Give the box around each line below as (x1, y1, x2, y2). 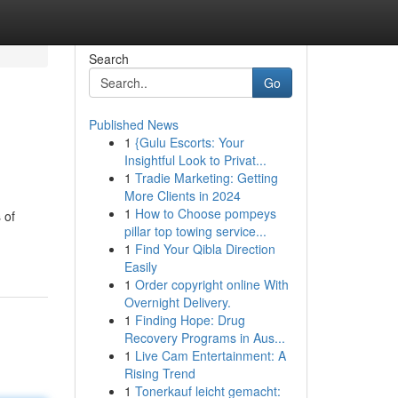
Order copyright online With (134, 275, 289, 293)
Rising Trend (123, 364, 195, 382)
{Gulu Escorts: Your (134, 133, 244, 151)
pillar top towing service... (123, 222, 267, 240)
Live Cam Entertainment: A (134, 346, 286, 364)
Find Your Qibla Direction (134, 240, 275, 258)
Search (88, 50, 129, 68)
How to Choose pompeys (134, 204, 276, 222)
